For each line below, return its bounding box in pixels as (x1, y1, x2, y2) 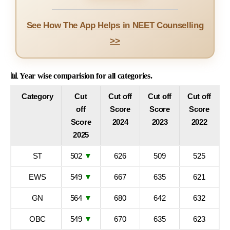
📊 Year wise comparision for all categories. (10, 71, 152, 81)
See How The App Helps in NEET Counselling (26, 21, 204, 31)
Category (22, 92, 53, 101)
